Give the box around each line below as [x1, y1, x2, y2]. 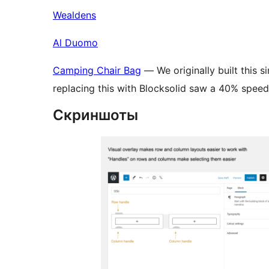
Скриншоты [53, 106, 138, 124]
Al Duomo [53, 37, 98, 49]
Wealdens [53, 9, 96, 22]
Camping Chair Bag [53, 64, 141, 77]
